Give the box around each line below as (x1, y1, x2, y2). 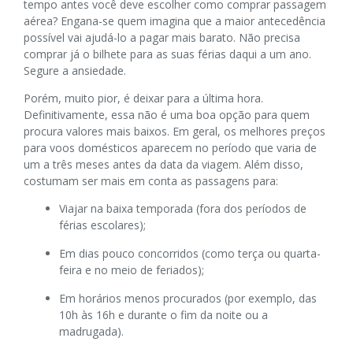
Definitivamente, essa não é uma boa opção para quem (24, 106, 310, 122)
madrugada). (59, 323, 124, 339)
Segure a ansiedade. (24, 62, 126, 78)
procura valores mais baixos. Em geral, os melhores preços (24, 123, 325, 139)
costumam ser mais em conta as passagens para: (24, 173, 278, 188)
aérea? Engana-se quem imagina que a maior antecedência (24, 13, 325, 28)
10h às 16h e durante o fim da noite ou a (59, 307, 268, 322)
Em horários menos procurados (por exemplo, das (59, 290, 317, 306)
